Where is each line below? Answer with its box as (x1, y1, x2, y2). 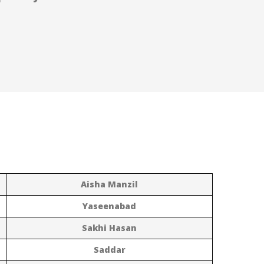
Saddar (93, 243, 126, 255)
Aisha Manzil (81, 178, 138, 190)
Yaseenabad (82, 200, 136, 212)
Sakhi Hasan (82, 222, 137, 233)
